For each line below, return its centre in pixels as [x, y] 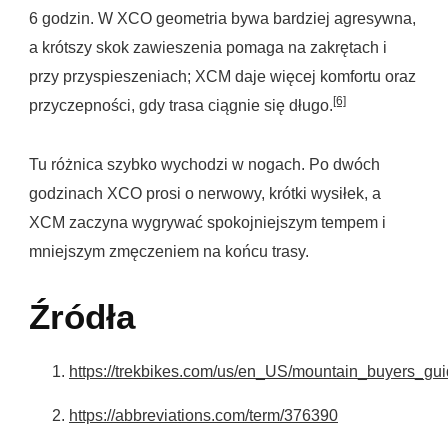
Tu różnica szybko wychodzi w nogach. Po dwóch [204, 165]
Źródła [82, 317]
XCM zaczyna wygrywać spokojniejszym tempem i [207, 223]
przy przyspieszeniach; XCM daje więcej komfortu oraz [222, 77]
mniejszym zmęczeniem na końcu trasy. [169, 252]
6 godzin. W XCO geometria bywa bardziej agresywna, [222, 19]
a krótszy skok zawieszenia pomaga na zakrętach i [208, 48]
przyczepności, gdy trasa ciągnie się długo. [181, 106]
